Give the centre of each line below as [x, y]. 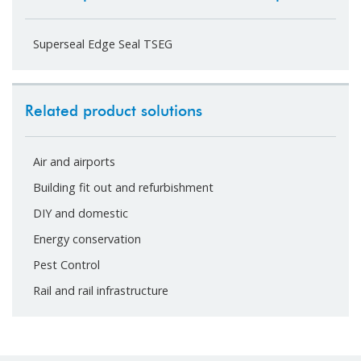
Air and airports [74, 162]
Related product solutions [114, 111]
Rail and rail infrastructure [101, 291]
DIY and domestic [81, 214]
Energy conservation [87, 239]
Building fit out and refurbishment [123, 188]
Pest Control [66, 265]
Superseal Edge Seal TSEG [103, 44]
